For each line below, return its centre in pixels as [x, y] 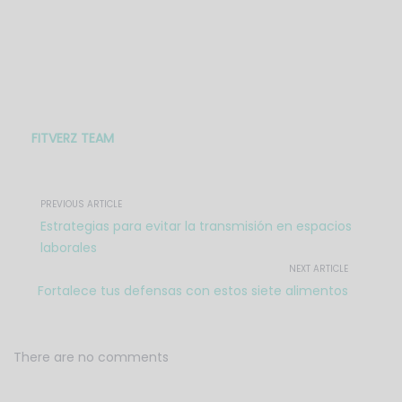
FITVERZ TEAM [73, 139]
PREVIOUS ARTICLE [81, 205]
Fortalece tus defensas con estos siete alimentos [193, 291]
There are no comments [91, 358]
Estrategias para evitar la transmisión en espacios [196, 227]
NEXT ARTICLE [319, 269]
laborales [69, 248]
